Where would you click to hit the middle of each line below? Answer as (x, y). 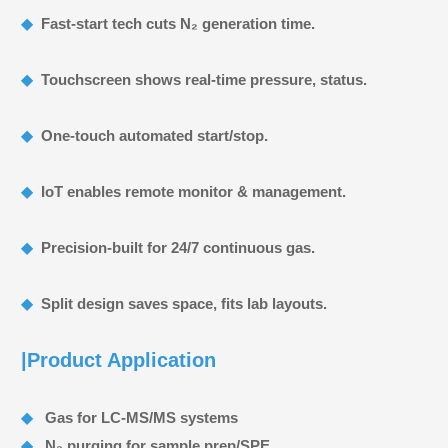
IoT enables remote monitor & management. (193, 191)
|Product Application (118, 359)
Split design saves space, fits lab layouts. (184, 303)
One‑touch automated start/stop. (154, 135)
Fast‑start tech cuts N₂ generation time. (178, 23)
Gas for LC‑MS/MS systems (139, 417)
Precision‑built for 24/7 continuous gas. (178, 247)
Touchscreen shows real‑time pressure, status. (204, 79)
